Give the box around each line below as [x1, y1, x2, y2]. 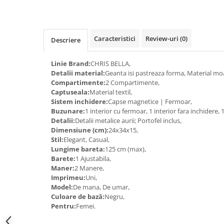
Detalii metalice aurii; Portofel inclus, [75, 116, 183, 125]
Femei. [76, 201, 95, 210]
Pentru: [51, 201, 76, 210]
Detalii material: [51, 68, 105, 77]
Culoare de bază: [51, 192, 104, 201]
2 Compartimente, [105, 78, 161, 87]
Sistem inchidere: [51, 97, 108, 106]
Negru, [104, 192, 126, 201]
